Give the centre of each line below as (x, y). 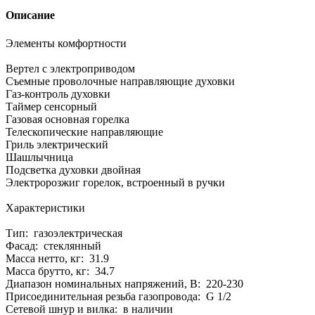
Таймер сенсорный (51, 106)
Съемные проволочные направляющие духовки (120, 81)
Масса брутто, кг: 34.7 (60, 271)
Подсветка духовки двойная (73, 169)
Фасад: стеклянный (53, 245)
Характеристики (45, 207)
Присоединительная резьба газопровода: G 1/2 (118, 296)
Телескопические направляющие (84, 131)
